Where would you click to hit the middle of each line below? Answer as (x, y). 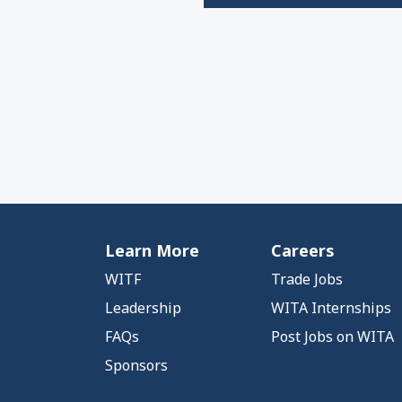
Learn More (152, 250)
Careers (303, 250)
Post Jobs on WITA (332, 336)
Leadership (143, 308)
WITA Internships (331, 308)
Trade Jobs (307, 279)
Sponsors (136, 365)
